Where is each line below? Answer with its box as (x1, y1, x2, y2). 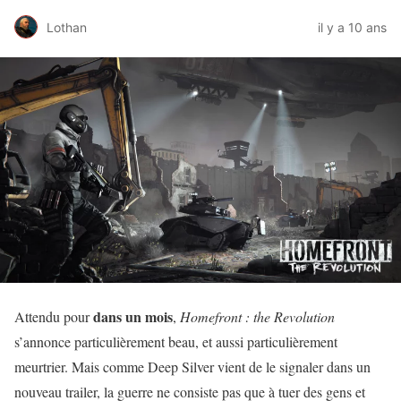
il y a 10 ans (318, 19, 387, 35)
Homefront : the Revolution (180, 307, 335, 326)
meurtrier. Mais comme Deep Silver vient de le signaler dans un (14, 357, 371, 376)
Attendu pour (14, 307, 93, 326)
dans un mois (93, 306, 173, 327)
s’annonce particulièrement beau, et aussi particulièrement (14, 332, 337, 351)
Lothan (47, 19, 87, 35)
